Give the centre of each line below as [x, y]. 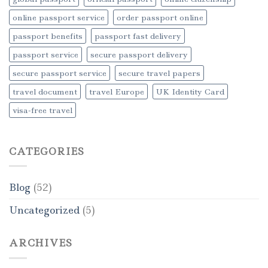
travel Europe [117, 91]
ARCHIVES [41, 243]
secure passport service [60, 73]
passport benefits [48, 36]
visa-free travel [42, 110]
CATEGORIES [47, 151]
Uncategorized [44, 210]
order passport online [160, 17]
